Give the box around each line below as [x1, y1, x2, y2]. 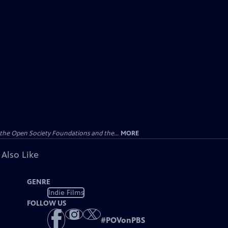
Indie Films [48, 188, 84, 197]
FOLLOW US [27, 199, 67, 208]
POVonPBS [106, 215, 146, 225]
